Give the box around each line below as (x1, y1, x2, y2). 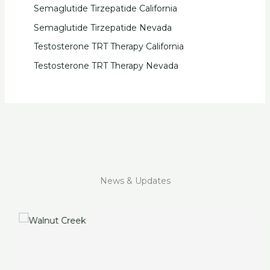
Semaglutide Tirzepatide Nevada (33, 22, 172, 33)
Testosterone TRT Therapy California (33, 41, 184, 52)
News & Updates (99, 175, 171, 186)
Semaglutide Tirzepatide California (33, 3, 177, 14)
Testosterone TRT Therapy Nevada (33, 60, 178, 71)
